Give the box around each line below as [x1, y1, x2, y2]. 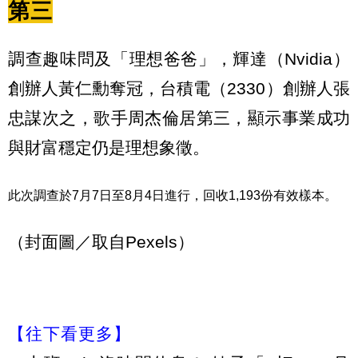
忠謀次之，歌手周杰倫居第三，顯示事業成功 [8, 109, 350, 128]
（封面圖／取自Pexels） [8, 232, 194, 251]
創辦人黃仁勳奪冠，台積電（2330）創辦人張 [8, 79, 350, 98]
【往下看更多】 [8, 324, 131, 344]
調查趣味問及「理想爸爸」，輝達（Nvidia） [8, 50, 350, 69]
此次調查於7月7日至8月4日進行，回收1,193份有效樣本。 [8, 189, 337, 203]
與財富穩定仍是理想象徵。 [8, 138, 209, 157]
